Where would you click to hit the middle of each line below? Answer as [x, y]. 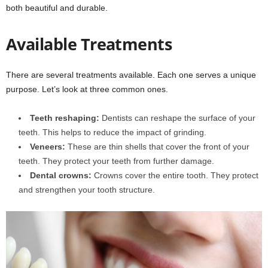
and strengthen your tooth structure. [87, 189]
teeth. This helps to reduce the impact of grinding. [112, 132]
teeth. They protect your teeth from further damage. [116, 161]
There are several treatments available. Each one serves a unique [131, 74]
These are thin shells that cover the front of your [157, 146]
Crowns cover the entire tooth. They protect [175, 175]
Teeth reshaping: [65, 118]
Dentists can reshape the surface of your [177, 118]
